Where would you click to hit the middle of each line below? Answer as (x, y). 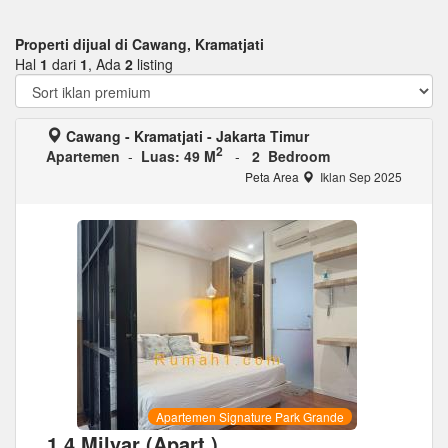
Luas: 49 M (178, 156)
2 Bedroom (291, 156)
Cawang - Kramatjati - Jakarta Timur (187, 136)
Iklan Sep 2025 (359, 176)
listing (153, 64)
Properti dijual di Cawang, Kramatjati (139, 44)
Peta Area (273, 176)
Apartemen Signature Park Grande (250, 416)
